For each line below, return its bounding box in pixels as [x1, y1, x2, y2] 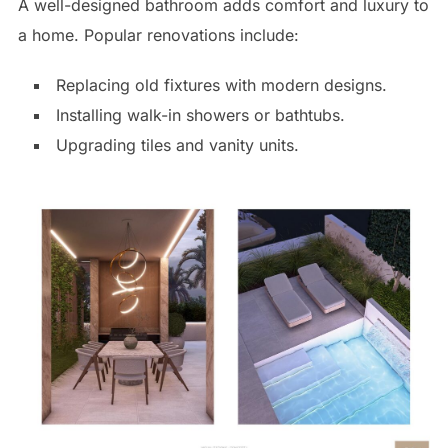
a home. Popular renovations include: [17, 24, 299, 45]
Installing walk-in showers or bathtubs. [55, 104, 345, 125]
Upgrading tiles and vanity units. [55, 134, 299, 155]
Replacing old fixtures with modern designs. [55, 74, 387, 95]
